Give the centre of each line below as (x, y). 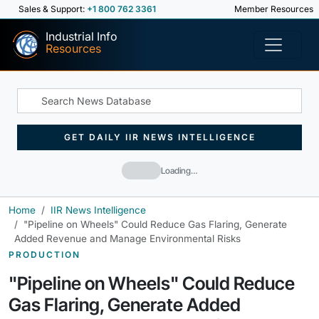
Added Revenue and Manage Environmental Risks (127, 239)
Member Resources (273, 9)
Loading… (179, 170)
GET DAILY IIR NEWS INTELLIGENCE (159, 137)
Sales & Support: (53, 9)
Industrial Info (82, 36)
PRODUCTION (45, 255)
